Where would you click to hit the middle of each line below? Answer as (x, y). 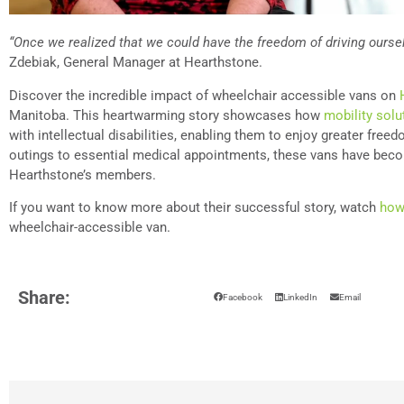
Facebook (242, 298)
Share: (44, 297)
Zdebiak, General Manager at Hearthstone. (136, 63)
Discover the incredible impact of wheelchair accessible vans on (204, 95)
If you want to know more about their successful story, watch (194, 207)
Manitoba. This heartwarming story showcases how (166, 115)
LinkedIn (300, 298)
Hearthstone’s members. (83, 174)
